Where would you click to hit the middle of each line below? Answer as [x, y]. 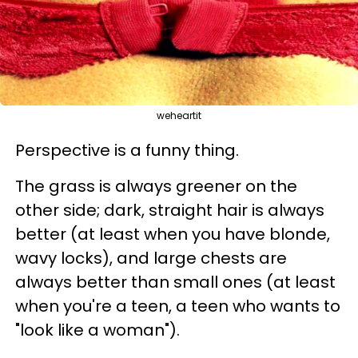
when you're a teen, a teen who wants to [178, 306]
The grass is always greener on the [156, 186]
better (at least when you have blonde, [173, 234]
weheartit [179, 115]
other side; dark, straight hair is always [170, 210]
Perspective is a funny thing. [127, 150]
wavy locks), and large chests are [151, 258]
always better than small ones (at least [175, 282]
